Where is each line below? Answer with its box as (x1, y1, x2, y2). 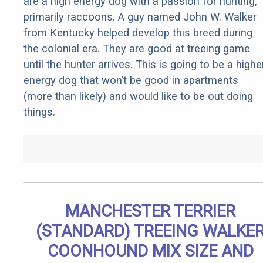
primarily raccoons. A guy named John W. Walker (23, 11, 257, 23)
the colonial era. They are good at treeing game (23, 42, 250, 55)
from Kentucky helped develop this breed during (23, 26, 252, 39)
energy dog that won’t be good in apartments (23, 74, 238, 87)
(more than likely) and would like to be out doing (23, 90, 253, 103)
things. (23, 106, 55, 119)
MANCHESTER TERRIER (65, 201, 235, 221)
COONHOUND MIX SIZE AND (47, 241, 254, 261)
